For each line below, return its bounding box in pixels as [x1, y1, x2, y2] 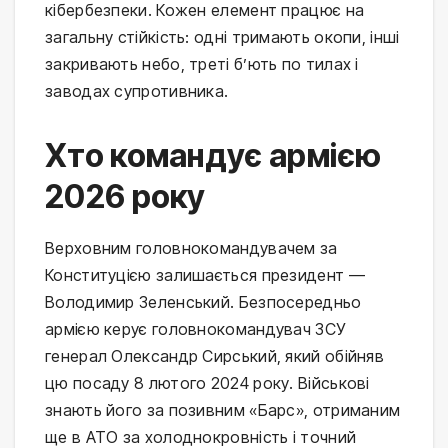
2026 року [45, 176, 206, 216]
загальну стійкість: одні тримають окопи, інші [45, 26, 400, 47]
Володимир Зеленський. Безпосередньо [45, 291, 362, 312]
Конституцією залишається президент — [45, 264, 365, 285]
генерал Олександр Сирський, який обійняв [45, 345, 385, 366]
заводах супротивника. [45, 80, 229, 101]
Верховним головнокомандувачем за [45, 237, 338, 258]
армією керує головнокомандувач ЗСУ [45, 318, 346, 339]
